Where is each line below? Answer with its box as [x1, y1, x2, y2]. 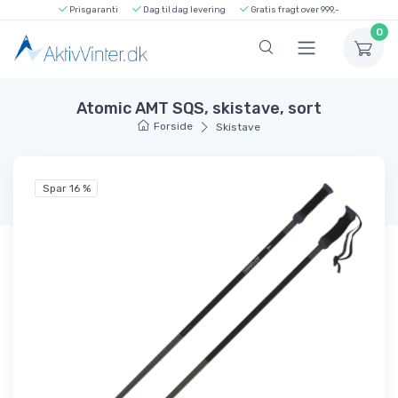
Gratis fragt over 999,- [249, 4, 339, 14]
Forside [154, 119, 194, 132]
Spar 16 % [42, 182, 91, 195]
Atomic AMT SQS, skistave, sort [76, 98, 322, 118]
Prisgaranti [68, 4, 118, 14]
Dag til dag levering [141, 4, 226, 14]
